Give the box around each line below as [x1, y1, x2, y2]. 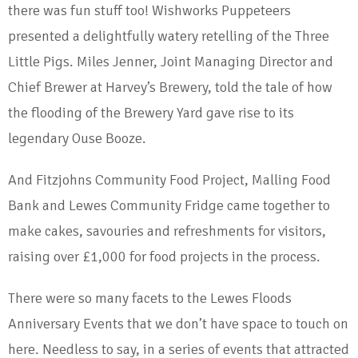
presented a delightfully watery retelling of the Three [8, 27, 329, 46]
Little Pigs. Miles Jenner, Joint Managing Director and [8, 53, 333, 71]
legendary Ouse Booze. [8, 129, 146, 148]
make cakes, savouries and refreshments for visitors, [8, 222, 326, 241]
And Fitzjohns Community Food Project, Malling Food [8, 171, 331, 189]
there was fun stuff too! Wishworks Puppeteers [8, 2, 291, 20]
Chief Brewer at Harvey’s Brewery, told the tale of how [8, 78, 332, 97]
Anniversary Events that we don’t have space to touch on [8, 315, 348, 333]
